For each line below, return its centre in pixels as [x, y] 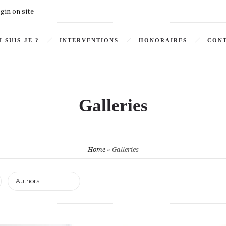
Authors [27, 181]
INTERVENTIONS [89, 40]
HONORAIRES [163, 40]
